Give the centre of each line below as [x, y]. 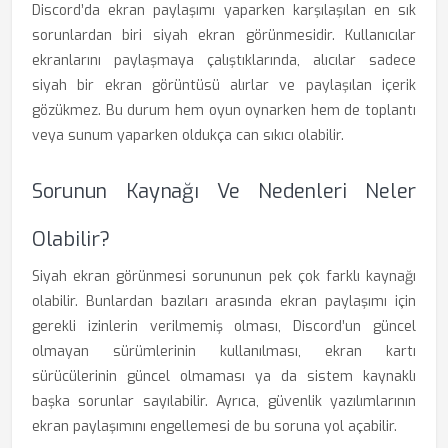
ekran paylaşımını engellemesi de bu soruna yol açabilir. [214, 426]
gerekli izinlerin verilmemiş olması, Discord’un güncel [224, 326]
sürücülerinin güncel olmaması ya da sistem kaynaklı [224, 376]
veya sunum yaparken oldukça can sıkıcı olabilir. [188, 135]
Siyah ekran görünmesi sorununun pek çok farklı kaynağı [224, 276]
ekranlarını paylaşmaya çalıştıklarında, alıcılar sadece [224, 60]
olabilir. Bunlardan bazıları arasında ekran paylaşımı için [224, 301]
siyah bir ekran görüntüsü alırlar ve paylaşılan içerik [224, 85]
